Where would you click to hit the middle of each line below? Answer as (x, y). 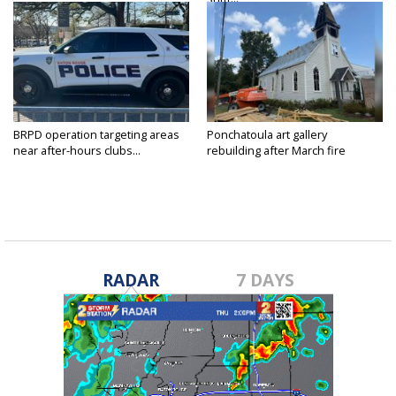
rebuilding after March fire (276, 150)
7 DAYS (266, 279)
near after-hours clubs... (77, 150)
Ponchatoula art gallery (267, 134)
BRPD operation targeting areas (96, 134)
